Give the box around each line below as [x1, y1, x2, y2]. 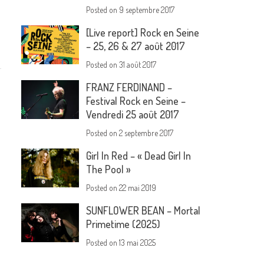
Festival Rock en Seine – [86, 94, 186, 108]
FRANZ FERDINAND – [86, 81, 173, 94]
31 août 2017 [119, 60, 157, 70]
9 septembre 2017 [119, 5, 175, 15]
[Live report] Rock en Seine [86, 26, 200, 39]
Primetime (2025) [86, 217, 161, 231]
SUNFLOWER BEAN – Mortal [86, 204, 201, 217]
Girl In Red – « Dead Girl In [86, 149, 192, 163]
